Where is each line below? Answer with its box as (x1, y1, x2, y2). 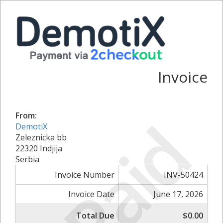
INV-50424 (164, 169, 203, 180)
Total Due (76, 210, 114, 221)
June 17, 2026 (153, 188, 203, 200)
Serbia (15, 153, 39, 165)
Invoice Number (55, 169, 114, 180)
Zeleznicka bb (15, 131, 67, 143)
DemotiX (15, 120, 47, 132)
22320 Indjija (15, 142, 62, 154)
